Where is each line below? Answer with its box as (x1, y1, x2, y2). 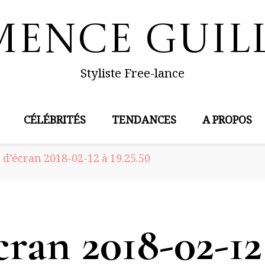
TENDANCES (112, 113, 176, 131)
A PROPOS (202, 113, 252, 131)
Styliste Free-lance (80, 66, 185, 86)
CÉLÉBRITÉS (24, 113, 86, 131)
